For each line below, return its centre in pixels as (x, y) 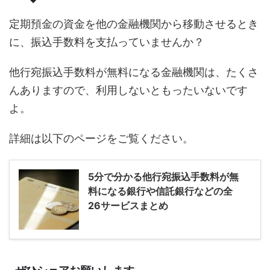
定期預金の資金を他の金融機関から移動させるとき (134, 24)
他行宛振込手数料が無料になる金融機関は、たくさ (134, 72)
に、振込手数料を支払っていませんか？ (107, 42)
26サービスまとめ (128, 206)
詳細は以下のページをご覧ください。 (101, 139)
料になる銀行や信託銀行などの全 (160, 191)
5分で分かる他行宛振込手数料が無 (163, 177)
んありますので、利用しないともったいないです (128, 90)
